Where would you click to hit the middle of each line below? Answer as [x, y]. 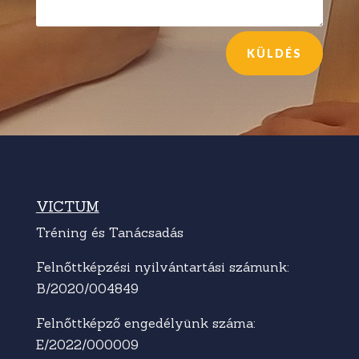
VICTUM [67, 206]
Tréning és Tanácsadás [109, 232]
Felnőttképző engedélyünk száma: [145, 323]
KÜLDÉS [275, 53]
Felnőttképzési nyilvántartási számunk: [162, 266]
